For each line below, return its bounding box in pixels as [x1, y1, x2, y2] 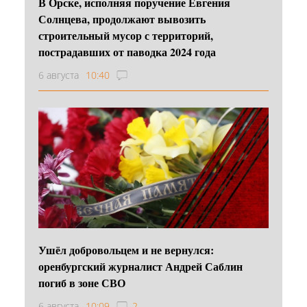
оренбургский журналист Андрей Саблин [38, 258, 243, 274]
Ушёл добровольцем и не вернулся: [38, 241, 214, 258]
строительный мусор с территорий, [38, 27, 213, 43]
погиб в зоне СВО [38, 274, 125, 291]
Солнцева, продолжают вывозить [38, 10, 206, 27]
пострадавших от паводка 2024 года [38, 43, 216, 60]
